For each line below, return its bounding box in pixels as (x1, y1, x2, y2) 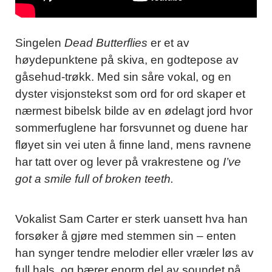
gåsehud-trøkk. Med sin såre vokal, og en (15, 70, 231, 84)
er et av (148, 36, 189, 50)
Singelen (15, 36, 64, 50)
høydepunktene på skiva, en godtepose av (15, 53, 239, 67)
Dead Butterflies (64, 36, 148, 50)
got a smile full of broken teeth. (15, 172, 174, 186)
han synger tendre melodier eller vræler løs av (15, 246, 254, 260)
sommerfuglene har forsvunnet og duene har (15, 121, 248, 135)
